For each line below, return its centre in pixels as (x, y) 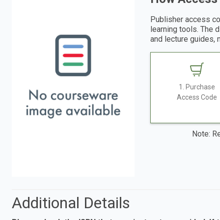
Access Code (197, 97)
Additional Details (71, 203)
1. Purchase (197, 87)
